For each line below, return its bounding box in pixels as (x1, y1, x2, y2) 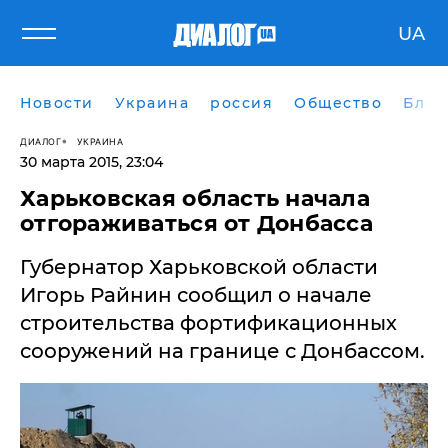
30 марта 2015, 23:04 (20, 153, 163, 171)
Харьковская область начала (20, 185, 371, 212)
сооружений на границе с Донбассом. (20, 339, 425, 363)
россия (210, 94, 273, 112)
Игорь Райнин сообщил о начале (20, 283, 372, 307)
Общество (294, 94, 382, 112)
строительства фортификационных (20, 311, 397, 335)
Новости (20, 94, 94, 112)
